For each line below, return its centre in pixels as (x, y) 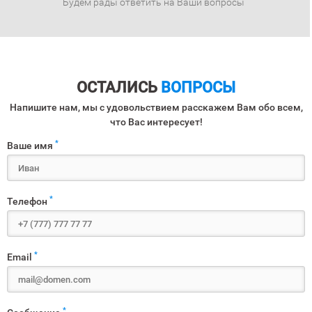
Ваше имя (31, 146)
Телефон (28, 201)
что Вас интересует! (156, 122)
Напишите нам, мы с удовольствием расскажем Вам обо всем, (156, 107)
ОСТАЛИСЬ (119, 87)
